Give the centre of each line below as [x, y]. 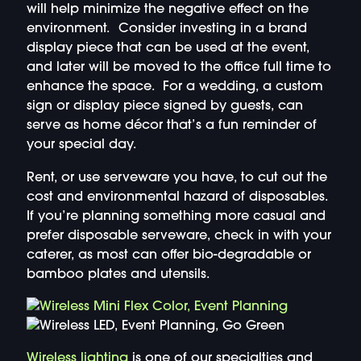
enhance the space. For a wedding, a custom [174, 87]
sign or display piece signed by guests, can [164, 107]
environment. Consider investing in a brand [166, 29]
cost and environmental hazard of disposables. [177, 197]
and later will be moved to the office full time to [178, 68]
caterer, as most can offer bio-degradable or [168, 255]
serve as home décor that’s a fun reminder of [171, 126]
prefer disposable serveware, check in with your [178, 236]
